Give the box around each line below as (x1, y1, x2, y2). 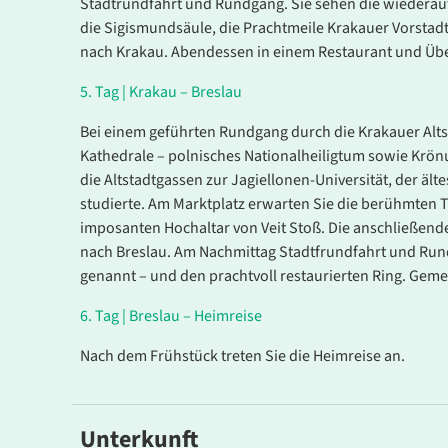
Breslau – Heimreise (129, 305, 262, 328)
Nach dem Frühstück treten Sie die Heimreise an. (80, 345, 405, 368)
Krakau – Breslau (129, 81, 242, 104)
